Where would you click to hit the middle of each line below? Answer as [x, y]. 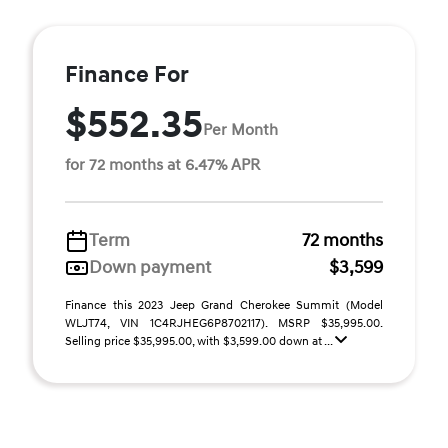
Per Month [240, 129]
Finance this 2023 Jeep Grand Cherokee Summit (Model [224, 306]
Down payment [150, 268]
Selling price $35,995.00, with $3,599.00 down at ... [200, 342]
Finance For [127, 75]
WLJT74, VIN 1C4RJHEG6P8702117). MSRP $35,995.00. [224, 324]
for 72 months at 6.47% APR [162, 165]
